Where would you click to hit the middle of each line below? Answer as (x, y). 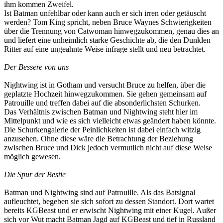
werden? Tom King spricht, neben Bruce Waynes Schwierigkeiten (108, 22)
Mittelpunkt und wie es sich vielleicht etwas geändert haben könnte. (110, 120)
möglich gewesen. (32, 156)
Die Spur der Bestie (35, 174)
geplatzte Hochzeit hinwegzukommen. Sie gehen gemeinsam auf (105, 94)
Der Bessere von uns (36, 67)
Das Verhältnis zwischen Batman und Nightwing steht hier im (101, 111)
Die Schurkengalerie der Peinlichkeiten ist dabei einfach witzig (102, 129)
